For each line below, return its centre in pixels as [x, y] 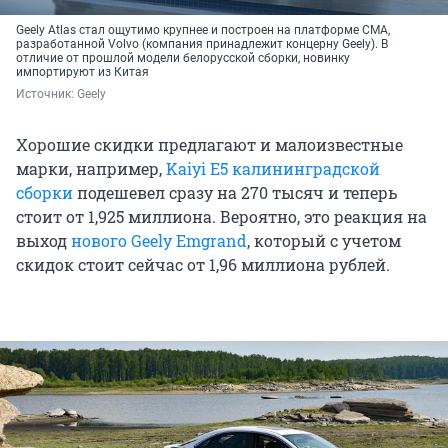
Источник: [46, 94]
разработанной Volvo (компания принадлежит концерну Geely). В [202, 44]
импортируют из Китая [82, 72]
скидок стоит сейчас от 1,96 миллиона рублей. [203, 265]
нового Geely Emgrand [159, 241]
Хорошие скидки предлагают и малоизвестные [209, 145]
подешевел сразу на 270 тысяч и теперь [235, 193]
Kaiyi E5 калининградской [273, 169]
